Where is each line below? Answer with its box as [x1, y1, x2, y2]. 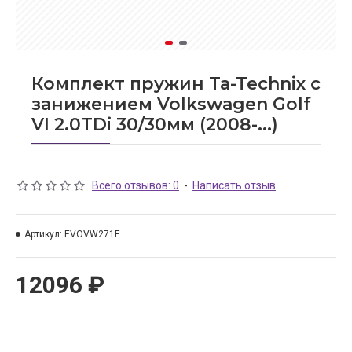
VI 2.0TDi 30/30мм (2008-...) [31, 114, 278, 135]
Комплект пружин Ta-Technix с [31, 73, 321, 94]
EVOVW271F [64, 229, 119, 240]
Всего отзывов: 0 [92, 179, 179, 192]
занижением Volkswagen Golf [31, 93, 311, 115]
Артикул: [24, 229, 62, 240]
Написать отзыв [192, 179, 276, 192]
